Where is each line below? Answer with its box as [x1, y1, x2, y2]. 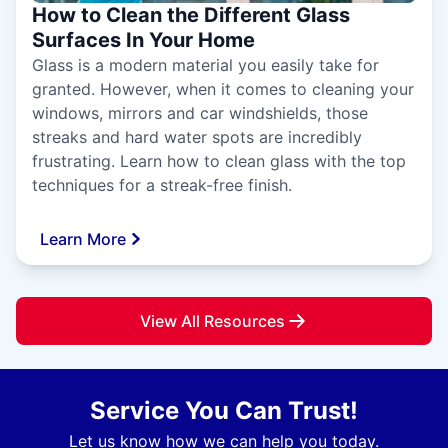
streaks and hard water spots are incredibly [32, 126, 362, 147]
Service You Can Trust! [90, 395, 358, 425]
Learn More [40, 228, 126, 249]
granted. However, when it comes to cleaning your [32, 78, 414, 99]
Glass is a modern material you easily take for [32, 54, 379, 75]
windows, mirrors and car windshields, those [32, 102, 368, 123]
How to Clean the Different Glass [32, 2, 350, 27]
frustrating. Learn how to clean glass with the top [32, 150, 406, 171]
